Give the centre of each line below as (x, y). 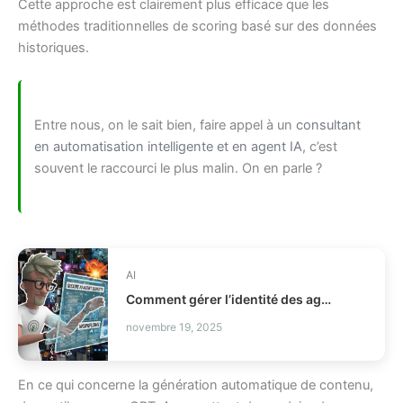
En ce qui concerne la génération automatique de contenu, (196, 385)
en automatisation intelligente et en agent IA (168, 146)
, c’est (320, 146)
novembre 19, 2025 (174, 327)
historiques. (54, 48)
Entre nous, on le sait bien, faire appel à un (165, 125)
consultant (328, 125)
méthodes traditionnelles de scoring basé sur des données (197, 27)
